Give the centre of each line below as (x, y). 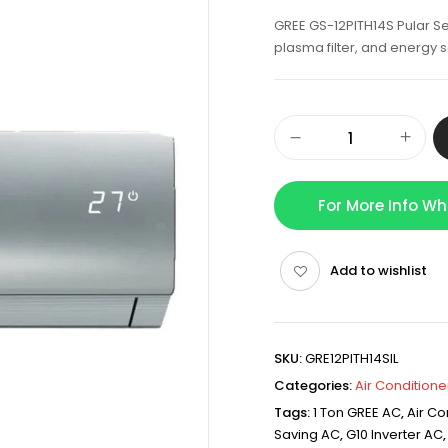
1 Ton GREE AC (357, 412)
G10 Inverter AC (394, 434)
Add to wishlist (378, 270)
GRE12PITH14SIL (351, 358)
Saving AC (307, 434)
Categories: (314, 385)
